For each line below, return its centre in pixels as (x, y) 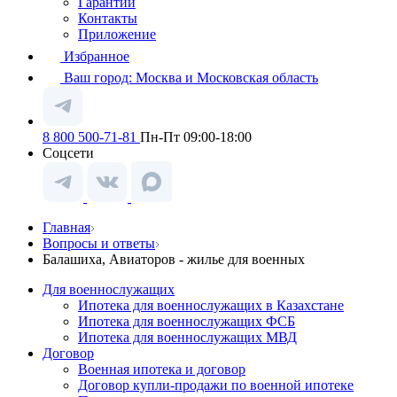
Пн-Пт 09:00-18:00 (196, 137)
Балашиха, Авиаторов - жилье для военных (174, 259)
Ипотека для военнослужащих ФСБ (187, 321)
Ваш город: (100, 78)
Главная (66, 227)
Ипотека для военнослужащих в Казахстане (211, 305)
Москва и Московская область (227, 78)
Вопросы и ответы (99, 243)
